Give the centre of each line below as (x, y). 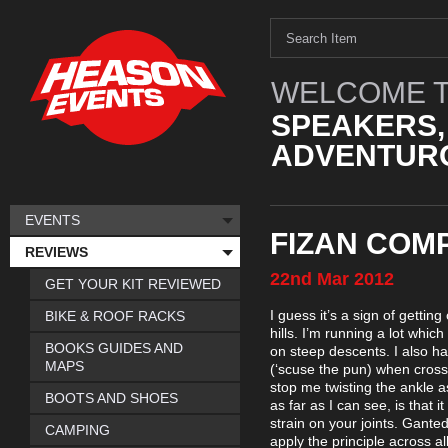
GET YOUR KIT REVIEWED (133, 284)
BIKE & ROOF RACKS (115, 316)
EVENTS (52, 220)
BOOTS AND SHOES (111, 398)
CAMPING (77, 430)
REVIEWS (56, 252)
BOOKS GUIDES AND (114, 348)
